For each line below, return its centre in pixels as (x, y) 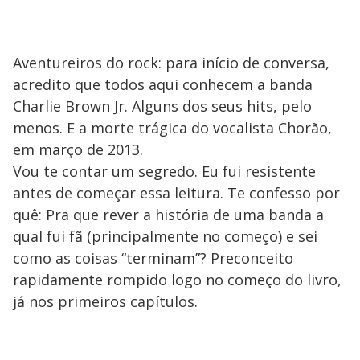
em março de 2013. (78, 149)
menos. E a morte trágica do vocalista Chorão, (172, 127)
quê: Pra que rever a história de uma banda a (168, 214)
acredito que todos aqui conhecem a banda (163, 84)
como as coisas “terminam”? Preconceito (153, 258)
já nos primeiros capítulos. (105, 301)
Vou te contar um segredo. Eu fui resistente (164, 171)
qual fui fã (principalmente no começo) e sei (165, 236)
